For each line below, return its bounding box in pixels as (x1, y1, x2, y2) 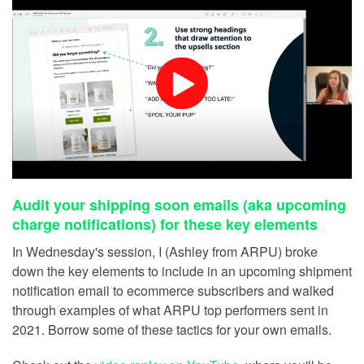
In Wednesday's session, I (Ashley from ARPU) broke (12, 241, 318, 261)
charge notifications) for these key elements (12, 213, 318, 235)
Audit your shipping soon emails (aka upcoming (12, 193, 346, 215)
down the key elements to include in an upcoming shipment (12, 261, 352, 280)
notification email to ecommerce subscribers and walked (12, 280, 334, 300)
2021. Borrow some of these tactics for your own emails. (12, 319, 331, 339)
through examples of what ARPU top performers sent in (12, 300, 328, 319)
